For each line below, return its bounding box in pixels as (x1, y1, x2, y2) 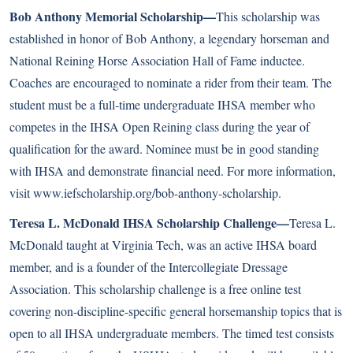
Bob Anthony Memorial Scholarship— (9, 7, 216, 25)
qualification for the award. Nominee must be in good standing (9, 140, 319, 157)
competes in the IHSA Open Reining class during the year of (9, 118, 310, 135)
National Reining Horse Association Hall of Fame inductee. (9, 52, 305, 69)
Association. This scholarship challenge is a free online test (9, 281, 301, 297)
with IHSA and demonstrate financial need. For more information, (9, 162, 336, 179)
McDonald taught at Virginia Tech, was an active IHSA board (9, 236, 317, 253)
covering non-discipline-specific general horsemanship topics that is (9, 303, 342, 319)
